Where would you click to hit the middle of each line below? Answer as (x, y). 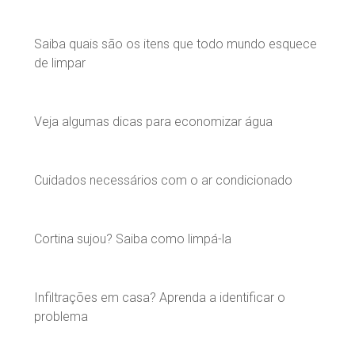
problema (61, 316)
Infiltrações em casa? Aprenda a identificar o (160, 297)
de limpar (60, 63)
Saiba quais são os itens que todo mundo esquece (176, 44)
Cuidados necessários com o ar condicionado (163, 180)
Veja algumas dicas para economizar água (153, 121)
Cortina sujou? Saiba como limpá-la (133, 239)
